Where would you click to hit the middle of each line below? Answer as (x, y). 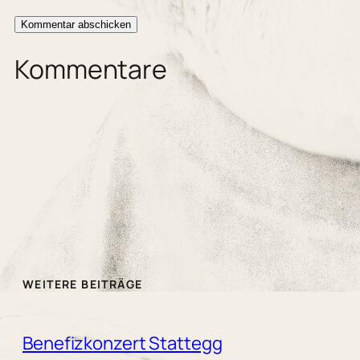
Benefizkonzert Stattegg (123, 343)
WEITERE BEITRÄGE (83, 284)
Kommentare (91, 70)
